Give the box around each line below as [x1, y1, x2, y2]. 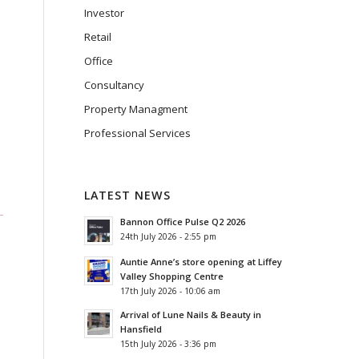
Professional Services [84, 126, 192, 140]
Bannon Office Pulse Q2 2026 [120, 216, 246, 228]
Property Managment [84, 102, 188, 116]
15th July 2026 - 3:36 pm [120, 338, 217, 349]
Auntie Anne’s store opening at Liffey [120, 256, 283, 268]
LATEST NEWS [84, 188, 171, 203]
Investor [84, 6, 125, 20]
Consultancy [84, 78, 145, 92]
